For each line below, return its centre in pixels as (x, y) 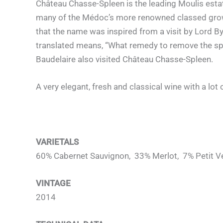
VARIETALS (57, 142)
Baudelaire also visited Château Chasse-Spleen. (124, 59)
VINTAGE (53, 183)
